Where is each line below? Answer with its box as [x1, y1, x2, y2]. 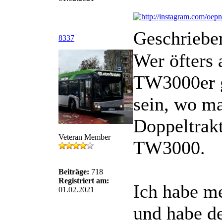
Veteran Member [58, 133, 111, 141]
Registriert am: [58, 176, 109, 185]
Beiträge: [58, 167, 89, 176]
